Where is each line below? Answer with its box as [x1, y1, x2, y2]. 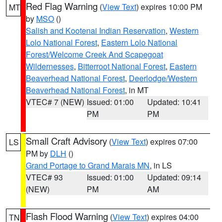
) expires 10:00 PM [136, 1, 202, 12]
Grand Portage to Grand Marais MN [26, 160, 150, 171]
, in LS [150, 160, 172, 171]
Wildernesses [26, 60, 74, 72]
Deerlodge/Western [129, 72, 197, 84]
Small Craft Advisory [26, 134, 107, 147]
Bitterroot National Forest [78, 60, 166, 72]
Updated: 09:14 [147, 171, 202, 183]
